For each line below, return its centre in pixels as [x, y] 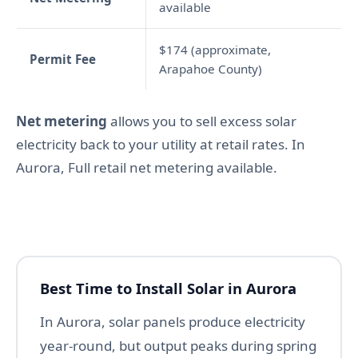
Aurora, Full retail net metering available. [147, 168]
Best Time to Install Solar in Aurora [168, 288]
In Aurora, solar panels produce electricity [173, 322]
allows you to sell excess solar [202, 121]
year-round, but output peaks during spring [178, 346]
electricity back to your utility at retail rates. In [161, 145]
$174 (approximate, [215, 50]
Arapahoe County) [211, 69]
